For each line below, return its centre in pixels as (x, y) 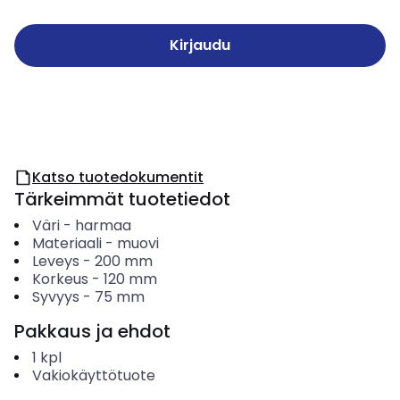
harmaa (103, 225)
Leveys (55, 261)
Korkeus (60, 279)
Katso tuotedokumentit (118, 177)
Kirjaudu (200, 45)
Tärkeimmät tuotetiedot (122, 199)
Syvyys (55, 297)
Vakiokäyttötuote (93, 375)
